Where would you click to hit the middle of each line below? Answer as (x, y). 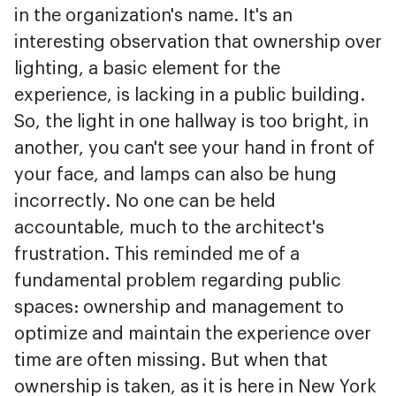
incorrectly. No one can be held (145, 201)
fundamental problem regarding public (178, 281)
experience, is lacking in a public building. (190, 95)
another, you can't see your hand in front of (194, 148)
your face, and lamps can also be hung (175, 175)
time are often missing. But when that (171, 360)
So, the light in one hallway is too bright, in (191, 122)
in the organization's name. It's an (153, 15)
